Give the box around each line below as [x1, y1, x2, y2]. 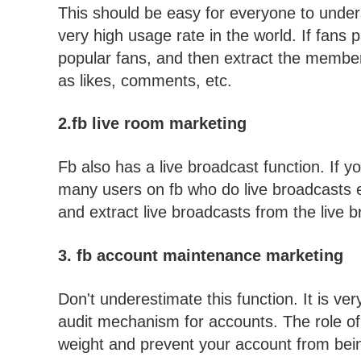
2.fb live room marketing [58, 114, 247, 133]
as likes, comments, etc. [58, 71, 232, 89]
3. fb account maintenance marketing [58, 247, 343, 265]
